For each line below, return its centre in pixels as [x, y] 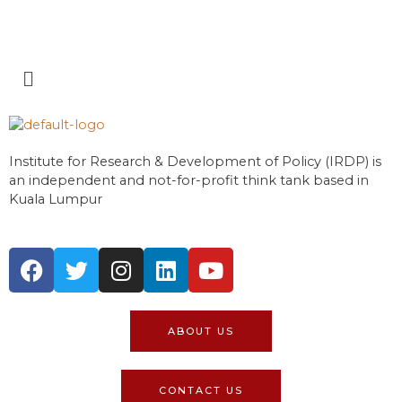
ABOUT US [201, 332]
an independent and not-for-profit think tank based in [189, 181]
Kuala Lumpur [56, 200]
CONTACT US [201, 391]
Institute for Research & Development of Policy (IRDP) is [195, 162]
